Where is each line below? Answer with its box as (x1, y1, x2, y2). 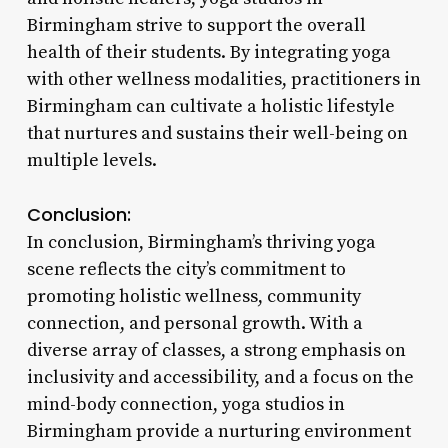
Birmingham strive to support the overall (26, 13, 366, 37)
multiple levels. (26, 148, 157, 172)
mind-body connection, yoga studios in (26, 392, 345, 416)
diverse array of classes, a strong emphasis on (26, 338, 406, 362)
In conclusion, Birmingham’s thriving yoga (26, 230, 376, 254)
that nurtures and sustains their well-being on (26, 121, 408, 145)
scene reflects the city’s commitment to (26, 257, 346, 281)
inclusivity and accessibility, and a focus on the (26, 365, 414, 389)
